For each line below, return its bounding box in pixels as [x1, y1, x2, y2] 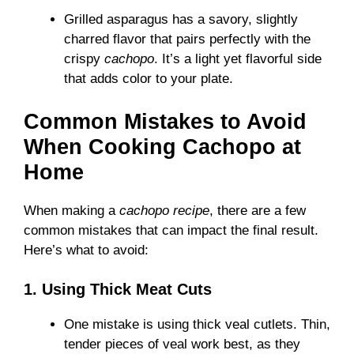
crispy [64, 51, 104, 67]
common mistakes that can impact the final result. [24, 222, 318, 238]
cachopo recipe [119, 202, 209, 218]
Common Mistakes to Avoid [24, 109, 307, 134]
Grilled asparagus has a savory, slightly [64, 12, 298, 28]
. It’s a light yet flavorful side [154, 51, 322, 67]
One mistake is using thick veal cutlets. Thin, [64, 317, 330, 333]
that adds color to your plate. [64, 71, 233, 87]
